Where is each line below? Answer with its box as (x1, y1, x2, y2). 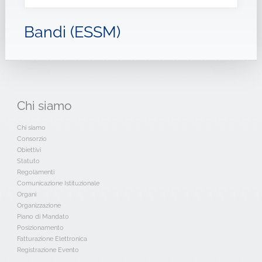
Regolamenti (16, 168, 54, 176)
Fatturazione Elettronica (16, 235, 87, 243)
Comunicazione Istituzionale (16, 179, 99, 187)
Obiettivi (16, 146, 41, 154)
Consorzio (16, 135, 47, 143)
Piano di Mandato (16, 212, 69, 220)
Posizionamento (16, 223, 64, 232)
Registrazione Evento (16, 246, 79, 254)
